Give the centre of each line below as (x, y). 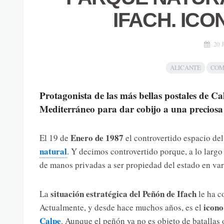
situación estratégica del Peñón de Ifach (122, 194)
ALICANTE (185, 68)
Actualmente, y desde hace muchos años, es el (121, 207)
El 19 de (55, 138)
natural (53, 151)
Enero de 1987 (97, 138)
